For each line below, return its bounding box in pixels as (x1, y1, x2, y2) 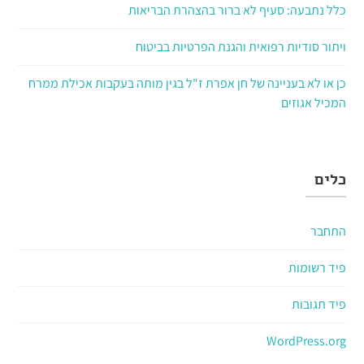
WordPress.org (266, 331, 346, 349)
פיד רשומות (288, 258, 346, 276)
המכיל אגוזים (280, 93, 346, 111)
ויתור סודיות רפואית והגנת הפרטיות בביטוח (135, 37, 346, 55)
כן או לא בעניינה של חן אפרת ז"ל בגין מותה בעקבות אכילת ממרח (28, 74, 346, 92)
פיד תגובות (291, 295, 346, 313)
